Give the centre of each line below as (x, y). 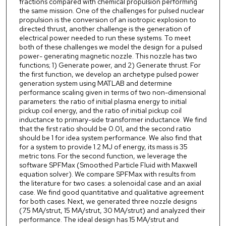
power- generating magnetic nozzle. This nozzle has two (108, 56)
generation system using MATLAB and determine (95, 83)
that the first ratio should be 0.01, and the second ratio (105, 129)
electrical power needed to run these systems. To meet (105, 38)
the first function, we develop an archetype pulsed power (109, 74)
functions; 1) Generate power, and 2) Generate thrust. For (110, 65)
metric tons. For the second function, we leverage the (103, 156)
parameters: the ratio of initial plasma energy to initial (103, 102)
